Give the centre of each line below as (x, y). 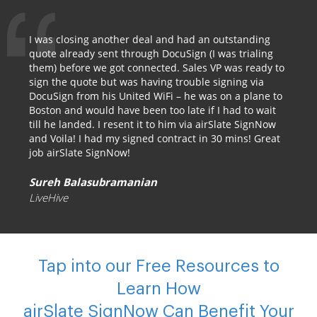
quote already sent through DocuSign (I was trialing (151, 53)
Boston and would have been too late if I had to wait (152, 110)
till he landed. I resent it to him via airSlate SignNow (152, 124)
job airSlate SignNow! (80, 152)
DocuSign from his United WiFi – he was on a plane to (156, 96)
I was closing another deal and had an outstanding (150, 39)
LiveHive (48, 197)
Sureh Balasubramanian (93, 182)
